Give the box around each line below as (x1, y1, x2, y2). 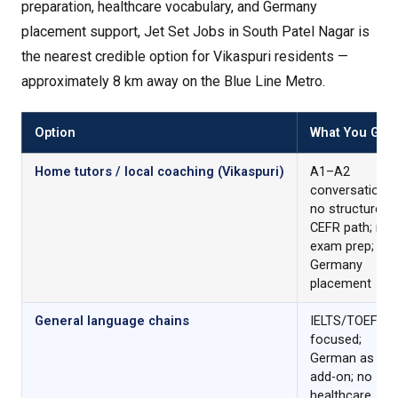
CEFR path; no (310, 219, 391, 235)
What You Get (310, 124, 392, 140)
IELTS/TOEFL (310, 313, 384, 329)
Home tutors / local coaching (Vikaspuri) (35, 163, 284, 179)
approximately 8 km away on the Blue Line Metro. (21, 72, 325, 90)
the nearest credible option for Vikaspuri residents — (21, 47, 348, 65)
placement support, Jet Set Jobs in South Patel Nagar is (21, 22, 370, 40)
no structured (310, 201, 389, 217)
